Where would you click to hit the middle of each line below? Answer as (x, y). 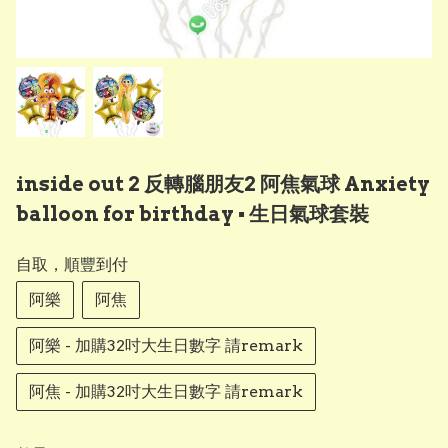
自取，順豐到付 (72, 264)
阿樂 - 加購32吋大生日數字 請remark (166, 345)
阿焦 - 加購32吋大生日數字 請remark (166, 391)
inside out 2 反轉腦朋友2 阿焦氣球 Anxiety (223, 183)
